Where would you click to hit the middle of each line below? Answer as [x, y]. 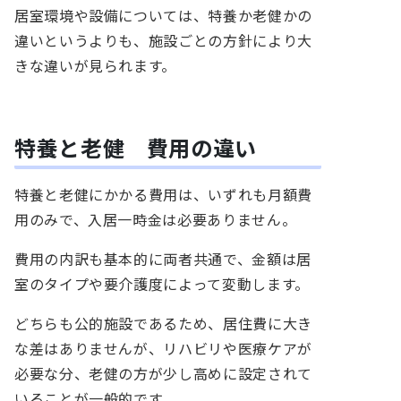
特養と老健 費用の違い [136, 149]
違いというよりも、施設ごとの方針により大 [163, 41]
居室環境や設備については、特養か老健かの [163, 16]
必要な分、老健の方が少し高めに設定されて [163, 374]
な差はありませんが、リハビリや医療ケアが [163, 349]
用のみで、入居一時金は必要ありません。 [156, 220]
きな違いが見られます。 [96, 66]
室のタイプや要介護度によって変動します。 [162, 285]
